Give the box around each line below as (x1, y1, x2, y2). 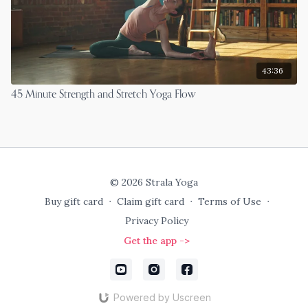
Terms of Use (197, 195, 261, 208)
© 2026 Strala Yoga (110, 176, 198, 188)
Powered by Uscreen (113, 291, 211, 303)
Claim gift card (116, 195, 184, 208)
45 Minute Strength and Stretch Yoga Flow (11, 89, 196, 100)
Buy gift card (44, 195, 103, 208)
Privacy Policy (125, 214, 188, 227)
